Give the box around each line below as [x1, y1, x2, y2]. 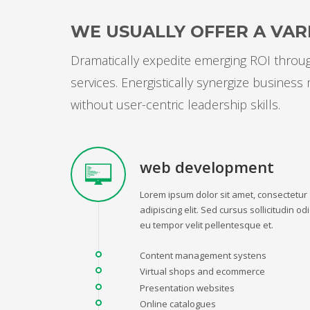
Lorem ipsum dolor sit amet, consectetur [140, 188, 307, 201]
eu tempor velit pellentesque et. [140, 218, 273, 231]
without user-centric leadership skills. [71, 95, 280, 113]
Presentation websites [140, 281, 235, 294]
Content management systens [140, 248, 266, 262]
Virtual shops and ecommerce [140, 264, 265, 277]
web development [140, 156, 274, 177]
